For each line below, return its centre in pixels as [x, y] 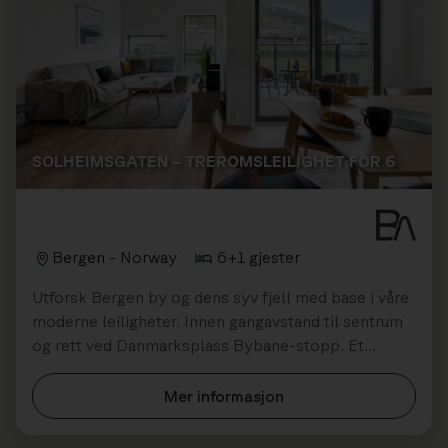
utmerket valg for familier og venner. [165, 369]
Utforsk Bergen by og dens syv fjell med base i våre [220, 297]
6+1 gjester [258, 257]
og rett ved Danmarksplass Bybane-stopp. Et [198, 345]
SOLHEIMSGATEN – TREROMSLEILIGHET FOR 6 [214, 161]
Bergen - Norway [114, 257]
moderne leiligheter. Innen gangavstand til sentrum [217, 321]
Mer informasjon [224, 396]
